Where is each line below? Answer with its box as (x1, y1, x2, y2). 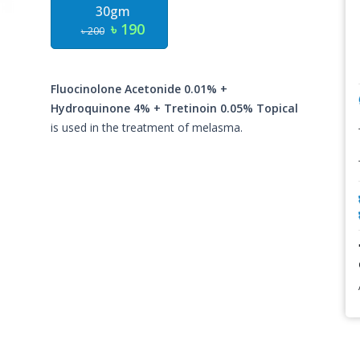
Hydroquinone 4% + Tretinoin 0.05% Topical (51, 100, 299, 116)
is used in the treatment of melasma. (51, 120, 243, 135)
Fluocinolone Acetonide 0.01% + (51, 81, 228, 96)
